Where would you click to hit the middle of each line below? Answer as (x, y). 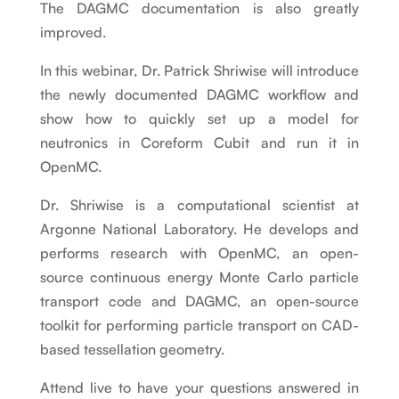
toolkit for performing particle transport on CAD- (199, 326)
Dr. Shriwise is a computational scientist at (199, 205)
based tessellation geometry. (132, 350)
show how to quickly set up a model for (199, 119)
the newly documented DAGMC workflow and (199, 95)
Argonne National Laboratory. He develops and (199, 229)
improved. (73, 33)
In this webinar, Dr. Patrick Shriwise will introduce (199, 71)
